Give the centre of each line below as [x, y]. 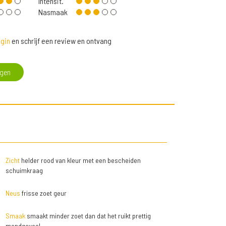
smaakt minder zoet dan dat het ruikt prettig [88, 216]
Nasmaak [53, 12]
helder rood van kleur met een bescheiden [80, 160]
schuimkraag [24, 171]
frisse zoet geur [43, 193]
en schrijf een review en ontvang [61, 41]
